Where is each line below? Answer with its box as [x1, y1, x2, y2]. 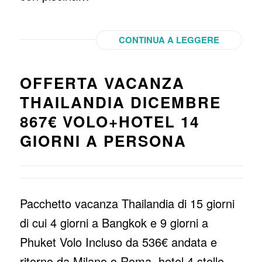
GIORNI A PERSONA [19, 130, 187, 151]
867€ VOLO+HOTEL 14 [19, 111, 199, 132]
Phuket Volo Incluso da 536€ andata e [19, 233, 217, 250]
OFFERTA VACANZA [19, 72, 185, 94]
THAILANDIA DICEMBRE [19, 91, 221, 113]
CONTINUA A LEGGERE [119, 33, 220, 46]
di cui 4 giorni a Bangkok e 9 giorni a [19, 214, 208, 231]
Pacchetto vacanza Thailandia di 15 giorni [19, 195, 235, 212]
